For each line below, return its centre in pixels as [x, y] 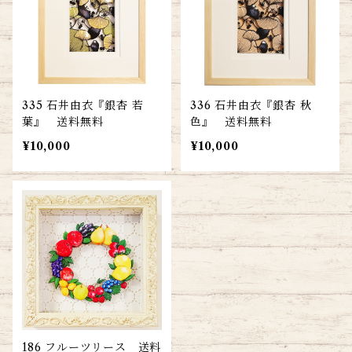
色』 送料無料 [231, 122]
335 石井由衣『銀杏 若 [83, 105]
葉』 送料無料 [63, 122]
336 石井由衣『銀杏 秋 [251, 105]
